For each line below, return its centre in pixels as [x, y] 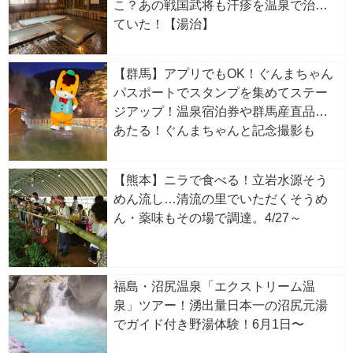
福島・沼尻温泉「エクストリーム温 [214, 287]
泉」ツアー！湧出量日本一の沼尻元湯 [221, 306]
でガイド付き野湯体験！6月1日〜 [209, 325]
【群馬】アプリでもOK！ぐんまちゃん [223, 74]
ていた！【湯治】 [164, 24]
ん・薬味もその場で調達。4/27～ [208, 218]
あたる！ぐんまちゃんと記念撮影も [214, 131]
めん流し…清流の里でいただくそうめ [221, 199]
